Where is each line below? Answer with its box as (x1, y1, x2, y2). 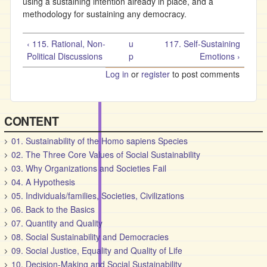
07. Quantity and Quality (11, 217, 103, 229)
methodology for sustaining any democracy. (23, 8, 194, 20)
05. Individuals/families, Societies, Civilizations (11, 190, 185, 201)
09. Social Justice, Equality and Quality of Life (11, 244, 183, 256)
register (141, 68, 170, 80)
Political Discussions (27, 50, 103, 62)
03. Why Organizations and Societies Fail (11, 162, 167, 174)
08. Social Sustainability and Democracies (11, 231, 169, 243)
